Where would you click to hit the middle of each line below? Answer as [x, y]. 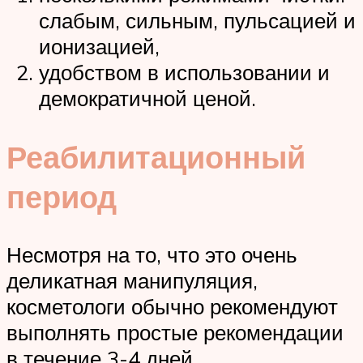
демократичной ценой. [147, 98]
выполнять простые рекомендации [175, 333]
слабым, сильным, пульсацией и [197, 20]
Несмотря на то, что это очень [152, 255]
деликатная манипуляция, [132, 281]
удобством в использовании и [184, 72]
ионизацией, [99, 46]
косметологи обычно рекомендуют [172, 307]
